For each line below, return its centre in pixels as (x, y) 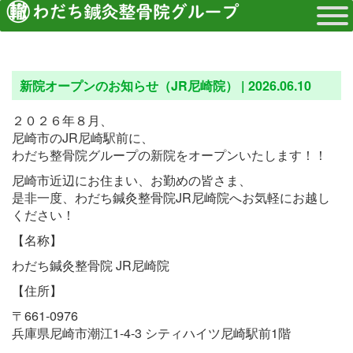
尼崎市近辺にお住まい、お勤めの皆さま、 (132, 180)
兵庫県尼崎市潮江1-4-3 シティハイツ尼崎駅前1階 (151, 333)
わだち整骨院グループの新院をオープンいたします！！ (169, 155)
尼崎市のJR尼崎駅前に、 (83, 137)
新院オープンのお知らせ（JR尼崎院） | (134, 85)
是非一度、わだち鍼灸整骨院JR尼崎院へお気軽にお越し (171, 197)
